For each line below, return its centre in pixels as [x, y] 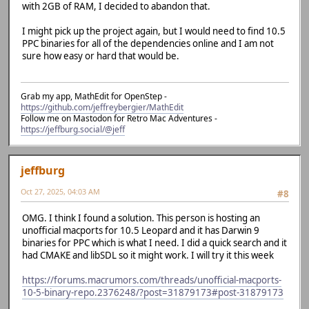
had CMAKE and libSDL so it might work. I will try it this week [148, 255]
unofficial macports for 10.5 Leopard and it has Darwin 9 [141, 230]
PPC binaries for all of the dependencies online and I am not [148, 43]
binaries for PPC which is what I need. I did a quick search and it [154, 242]
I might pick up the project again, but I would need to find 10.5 [154, 31]
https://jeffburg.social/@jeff [73, 130]
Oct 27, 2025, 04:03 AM [60, 192]
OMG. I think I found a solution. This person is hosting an [141, 218]
